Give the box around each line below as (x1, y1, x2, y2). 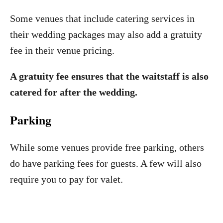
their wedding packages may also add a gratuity (10, 29, 202, 40)
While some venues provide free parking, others (10, 142, 204, 153)
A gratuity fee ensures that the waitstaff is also (10, 71, 209, 82)
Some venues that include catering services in (10, 13, 195, 24)
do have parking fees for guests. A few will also (10, 158, 202, 169)
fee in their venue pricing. (10, 45, 114, 56)
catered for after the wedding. (10, 87, 137, 98)
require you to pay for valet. (10, 174, 123, 185)
